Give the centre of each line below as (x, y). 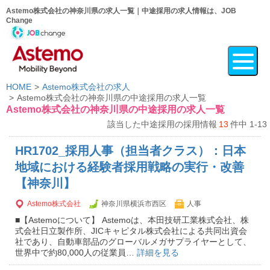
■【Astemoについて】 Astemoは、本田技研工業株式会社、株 (132, 220)
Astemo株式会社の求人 (86, 87)
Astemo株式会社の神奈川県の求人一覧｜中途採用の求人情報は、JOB (121, 11)
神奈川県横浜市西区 (134, 204)
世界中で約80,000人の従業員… (76, 253)
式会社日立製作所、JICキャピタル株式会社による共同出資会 (131, 231)
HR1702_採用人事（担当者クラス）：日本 (130, 151)
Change (19, 20)
